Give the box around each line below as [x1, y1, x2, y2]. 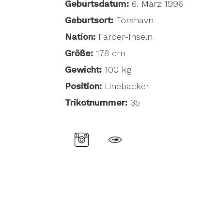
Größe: [65, 48, 93, 58]
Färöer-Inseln [98, 31, 153, 42]
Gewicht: [65, 64, 102, 75]
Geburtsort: [65, 15, 117, 25]
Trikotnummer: [65, 97, 131, 108]
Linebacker [105, 81, 150, 91]
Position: [65, 81, 105, 91]
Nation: [65, 31, 99, 42]
